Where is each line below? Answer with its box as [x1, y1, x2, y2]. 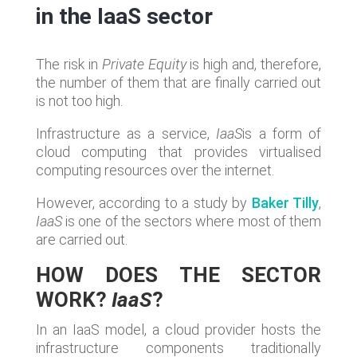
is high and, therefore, [186, 56, 322, 73]
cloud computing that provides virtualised [35, 143, 322, 160]
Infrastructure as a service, [35, 125, 217, 142]
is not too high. [35, 92, 123, 109]
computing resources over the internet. [35, 162, 274, 178]
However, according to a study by [35, 194, 252, 211]
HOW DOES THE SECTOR [35, 263, 322, 287]
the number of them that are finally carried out [35, 74, 322, 91]
